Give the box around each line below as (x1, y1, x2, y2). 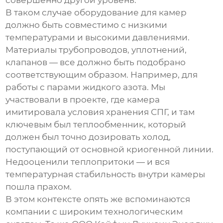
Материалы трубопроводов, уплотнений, (5, 45, 187, 55)
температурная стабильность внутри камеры (5, 169, 206, 180)
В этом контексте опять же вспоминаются (5, 194, 191, 205)
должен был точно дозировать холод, (5, 132, 171, 142)
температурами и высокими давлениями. (5, 32, 190, 43)
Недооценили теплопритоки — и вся (5, 157, 170, 167)
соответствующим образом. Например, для (5, 70, 198, 80)
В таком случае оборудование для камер (5, 7, 187, 18)
